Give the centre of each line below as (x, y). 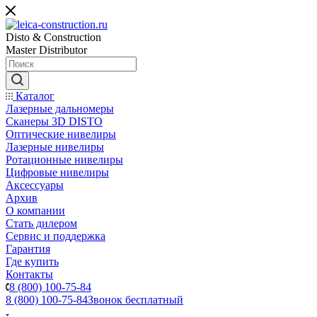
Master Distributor (46, 50)
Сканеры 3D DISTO (54, 121)
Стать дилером (41, 223)
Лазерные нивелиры (55, 147)
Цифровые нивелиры (57, 172)
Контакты (29, 274)
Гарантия (28, 249)
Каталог (34, 96)
